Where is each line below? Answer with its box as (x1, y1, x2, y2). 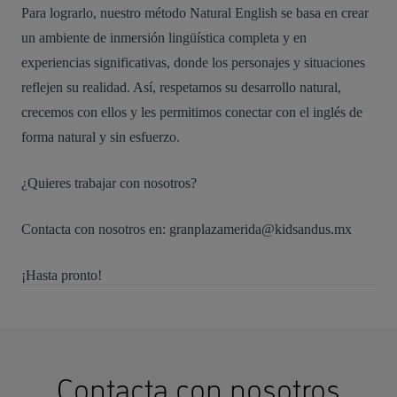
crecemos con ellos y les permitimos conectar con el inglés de (21, 105, 362, 121)
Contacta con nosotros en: (21, 222, 169, 237)
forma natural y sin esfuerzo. (21, 129, 183, 145)
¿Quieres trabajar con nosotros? (21, 175, 197, 191)
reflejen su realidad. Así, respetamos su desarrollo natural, (21, 80, 341, 96)
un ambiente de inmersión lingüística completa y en (21, 30, 307, 46)
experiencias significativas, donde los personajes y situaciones (21, 55, 365, 71)
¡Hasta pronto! (21, 268, 102, 284)
